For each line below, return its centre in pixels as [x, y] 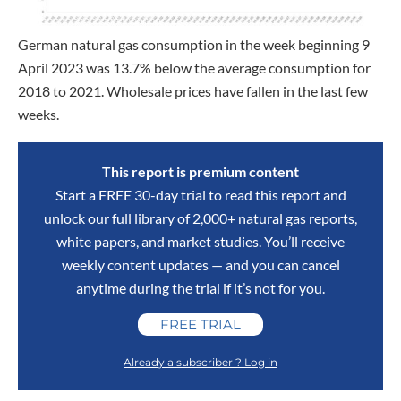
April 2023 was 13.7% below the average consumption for [194, 68]
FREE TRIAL [200, 324]
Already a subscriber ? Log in [200, 362]
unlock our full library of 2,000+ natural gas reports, [200, 218]
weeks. [38, 115]
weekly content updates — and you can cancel [200, 264]
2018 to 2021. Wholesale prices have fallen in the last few [193, 91]
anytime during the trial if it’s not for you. [200, 287]
